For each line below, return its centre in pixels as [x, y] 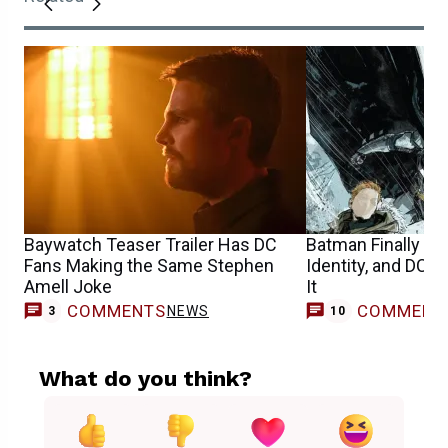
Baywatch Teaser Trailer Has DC [150, 245]
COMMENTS [116, 311]
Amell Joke [68, 287]
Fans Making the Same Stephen [149, 266]
